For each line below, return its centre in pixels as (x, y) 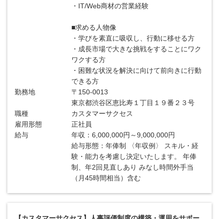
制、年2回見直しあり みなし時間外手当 (133, 167)
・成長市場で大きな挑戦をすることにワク (137, 49)
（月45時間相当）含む (106, 178)
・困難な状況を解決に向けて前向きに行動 (137, 70)
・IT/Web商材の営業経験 (110, 6)
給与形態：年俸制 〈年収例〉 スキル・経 (135, 146)
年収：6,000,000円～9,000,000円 (123, 135)
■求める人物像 (94, 27)
